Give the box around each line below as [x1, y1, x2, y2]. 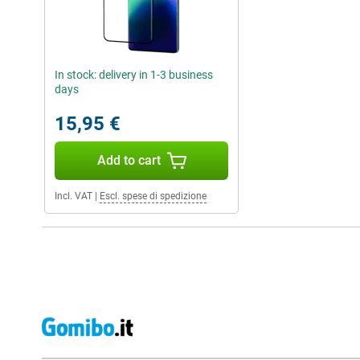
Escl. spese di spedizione [100, 190, 207, 202]
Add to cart [96, 153, 161, 169]
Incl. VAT [55, 190, 92, 202]
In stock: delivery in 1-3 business [55, 68, 213, 82]
